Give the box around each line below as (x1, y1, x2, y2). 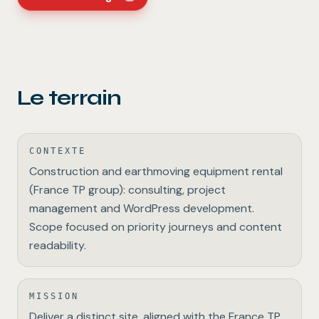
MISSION (29, 291, 79, 302)
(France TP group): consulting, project (29, 182, 226, 198)
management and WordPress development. (29, 201, 254, 216)
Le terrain (17, 85, 122, 111)
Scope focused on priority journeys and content (29, 219, 282, 235)
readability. (29, 238, 86, 253)
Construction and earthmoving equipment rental (29, 164, 283, 179)
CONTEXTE (29, 146, 86, 157)
